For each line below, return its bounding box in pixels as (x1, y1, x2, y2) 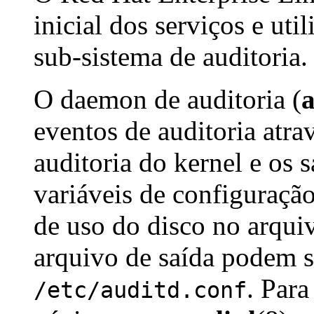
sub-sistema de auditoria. (34, 41, 308, 72)
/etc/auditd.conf (34, 278, 247, 303)
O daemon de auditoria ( (34, 84, 301, 115)
